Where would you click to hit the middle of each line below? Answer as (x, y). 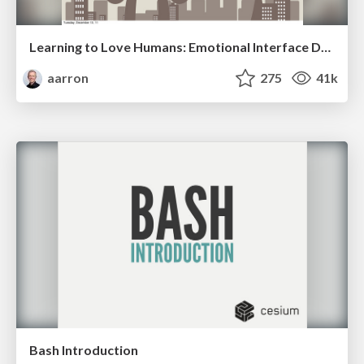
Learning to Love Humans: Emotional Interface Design (326, 47)
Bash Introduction (84, 349)
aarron (67, 78)
